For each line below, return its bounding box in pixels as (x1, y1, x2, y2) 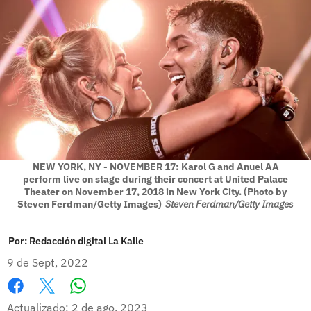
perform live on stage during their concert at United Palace (23, 172, 288, 185)
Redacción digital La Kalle (29, 234, 144, 247)
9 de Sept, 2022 (7, 255, 88, 269)
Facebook (7, 293, 55, 308)
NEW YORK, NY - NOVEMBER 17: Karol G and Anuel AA (32, 160, 279, 173)
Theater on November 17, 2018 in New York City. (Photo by (24, 185, 287, 198)
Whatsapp (77, 292, 132, 307)
